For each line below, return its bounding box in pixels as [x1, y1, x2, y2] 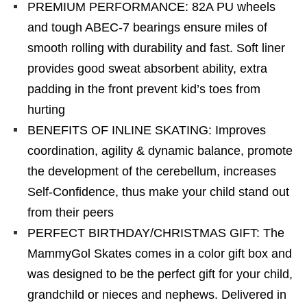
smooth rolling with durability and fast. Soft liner [27, 41, 285, 55]
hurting [27, 103, 65, 116]
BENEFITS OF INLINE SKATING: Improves [27, 123, 266, 137]
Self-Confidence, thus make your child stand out [27, 185, 289, 199]
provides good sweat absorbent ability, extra [27, 62, 267, 75]
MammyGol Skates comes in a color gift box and [27, 247, 292, 260]
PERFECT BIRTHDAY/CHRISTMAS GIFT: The [27, 226, 284, 240]
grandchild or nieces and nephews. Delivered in [27, 288, 286, 302]
